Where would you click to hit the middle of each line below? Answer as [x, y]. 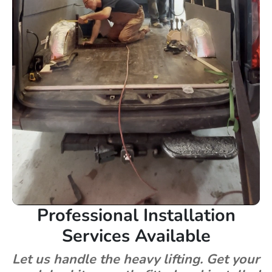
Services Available [136, 236]
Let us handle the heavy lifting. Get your [136, 259]
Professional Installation [136, 215]
